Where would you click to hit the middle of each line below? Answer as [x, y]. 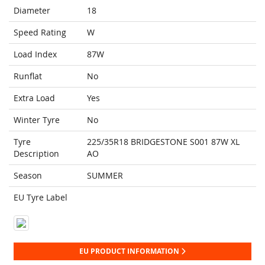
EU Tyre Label [41, 198]
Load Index [35, 54]
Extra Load [34, 98]
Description [36, 154]
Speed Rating [40, 33]
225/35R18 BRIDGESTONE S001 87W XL [163, 142]
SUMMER [105, 176]
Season [28, 176]
